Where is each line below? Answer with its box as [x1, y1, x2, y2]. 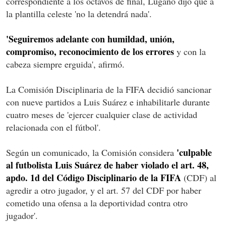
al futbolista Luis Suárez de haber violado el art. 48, [6, 158, 209, 172]
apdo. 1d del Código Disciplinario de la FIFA [6, 171, 181, 184]
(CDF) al [181, 171, 216, 184]
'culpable [177, 145, 212, 159]
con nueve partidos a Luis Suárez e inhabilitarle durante [6, 95, 210, 108]
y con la [174, 45, 206, 58]
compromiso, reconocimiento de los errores [6, 44, 174, 58]
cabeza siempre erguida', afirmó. [6, 58, 125, 70]
